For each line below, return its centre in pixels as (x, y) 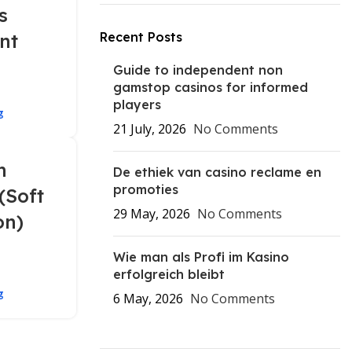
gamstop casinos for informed (211, 87)
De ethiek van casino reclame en (217, 172)
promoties (146, 189)
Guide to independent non (198, 70)
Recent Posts (141, 37)
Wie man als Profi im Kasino (201, 257)
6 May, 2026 (148, 299)
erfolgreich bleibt (169, 274)
